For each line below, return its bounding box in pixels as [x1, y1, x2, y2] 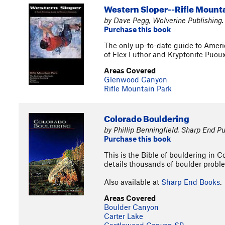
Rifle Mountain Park [104, 84, 172, 93]
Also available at [104, 177, 161, 186]
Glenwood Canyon [104, 75, 167, 84]
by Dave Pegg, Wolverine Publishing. [104, 16, 223, 25]
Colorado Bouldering [104, 110, 189, 124]
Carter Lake [104, 211, 143, 220]
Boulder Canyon [104, 202, 159, 211]
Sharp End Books [161, 177, 220, 186]
